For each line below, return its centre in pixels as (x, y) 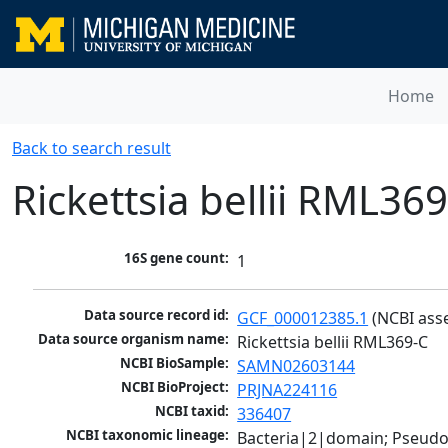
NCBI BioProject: (175, 387)
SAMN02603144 (296, 366)
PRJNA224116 (287, 390)
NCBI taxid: (192, 411)
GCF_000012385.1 (303, 318)
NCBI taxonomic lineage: (148, 435)
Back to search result (91, 148)
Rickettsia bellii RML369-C (333, 342)
